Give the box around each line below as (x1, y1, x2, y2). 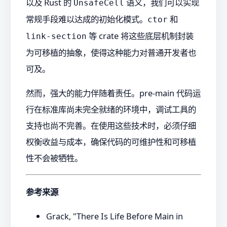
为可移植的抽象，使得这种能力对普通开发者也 (26, 46, 196, 58)
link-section (26, 31, 87, 41)
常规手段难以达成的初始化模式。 (26, 13, 147, 25)
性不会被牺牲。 (26, 152, 83, 164)
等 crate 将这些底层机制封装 (87, 29, 194, 42)
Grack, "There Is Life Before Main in (46, 210, 183, 222)
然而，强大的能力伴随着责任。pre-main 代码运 (26, 87, 201, 99)
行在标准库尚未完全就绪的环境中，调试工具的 (26, 103, 196, 115)
